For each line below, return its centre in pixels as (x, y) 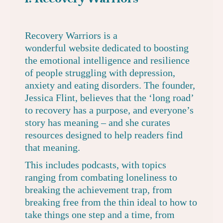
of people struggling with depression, (100, 73)
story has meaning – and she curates (98, 122)
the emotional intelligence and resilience (107, 60)
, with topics (141, 165)
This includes (53, 165)
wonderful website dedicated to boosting (107, 48)
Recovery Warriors (63, 35)
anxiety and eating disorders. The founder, (110, 85)
